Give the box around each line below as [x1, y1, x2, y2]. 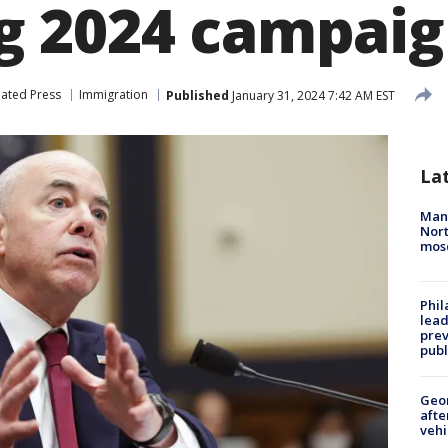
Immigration [79, 86, 148, 103]
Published [166, 86, 229, 104]
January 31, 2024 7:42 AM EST [229, 86, 395, 104]
